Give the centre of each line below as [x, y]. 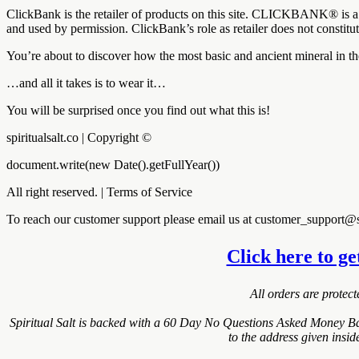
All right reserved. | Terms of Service [99, 192]
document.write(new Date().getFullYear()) [113, 164]
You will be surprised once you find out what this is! [138, 110]
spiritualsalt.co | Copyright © [79, 137]
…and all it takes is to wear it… [86, 83]
